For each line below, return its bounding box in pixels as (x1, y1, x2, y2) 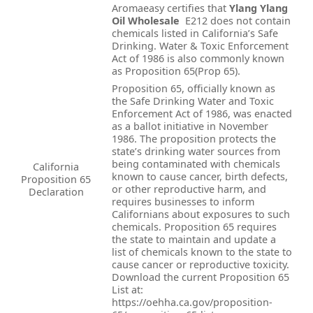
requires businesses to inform (112, 194, 254, 208)
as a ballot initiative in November (112, 119, 268, 133)
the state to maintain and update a (112, 232, 276, 246)
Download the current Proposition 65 (112, 270, 289, 284)
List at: (112, 282, 143, 296)
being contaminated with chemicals (112, 156, 280, 170)
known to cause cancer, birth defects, (112, 169, 288, 183)
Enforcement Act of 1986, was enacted (112, 106, 292, 120)
